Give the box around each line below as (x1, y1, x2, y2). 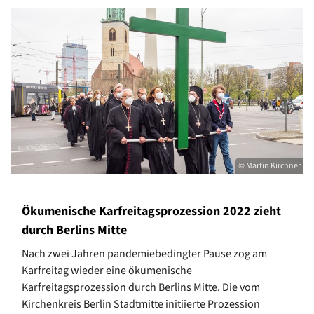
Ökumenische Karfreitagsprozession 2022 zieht (22, 202, 281, 220)
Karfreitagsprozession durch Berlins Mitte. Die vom (22, 279, 260, 295)
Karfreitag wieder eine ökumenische (22, 262, 192, 278)
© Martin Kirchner (238, 159, 301, 172)
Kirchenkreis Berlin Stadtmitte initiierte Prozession (22, 296, 260, 312)
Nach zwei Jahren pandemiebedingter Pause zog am (22, 245, 267, 261)
